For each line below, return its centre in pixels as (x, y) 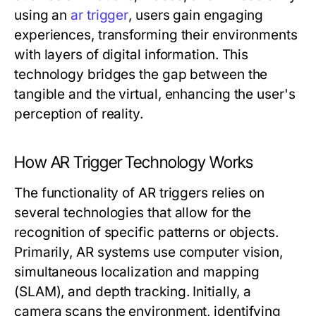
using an (43, 16)
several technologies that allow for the (133, 213)
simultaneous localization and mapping (137, 272)
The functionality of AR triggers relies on (140, 193)
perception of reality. (79, 114)
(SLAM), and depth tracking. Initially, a (133, 292)
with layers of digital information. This (132, 55)
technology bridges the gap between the (141, 75)
